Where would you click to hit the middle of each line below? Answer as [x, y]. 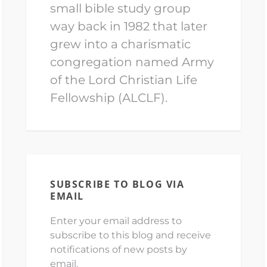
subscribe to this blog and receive [131, 235]
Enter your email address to [116, 221]
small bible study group [120, 9]
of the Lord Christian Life [124, 80]
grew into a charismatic [120, 44]
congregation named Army [132, 62]
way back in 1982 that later [129, 27]
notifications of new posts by [119, 250]
